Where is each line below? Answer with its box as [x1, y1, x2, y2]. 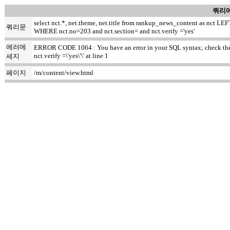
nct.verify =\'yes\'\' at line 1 [34, 52, 108, 60]
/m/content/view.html [34, 69, 93, 76]
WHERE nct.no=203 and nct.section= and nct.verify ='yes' [34, 27, 195, 35]
